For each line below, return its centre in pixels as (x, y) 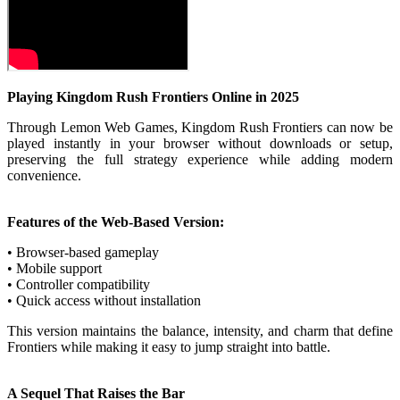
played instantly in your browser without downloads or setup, (200, 144)
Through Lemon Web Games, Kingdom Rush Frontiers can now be (200, 128)
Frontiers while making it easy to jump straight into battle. (169, 347)
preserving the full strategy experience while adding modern (200, 160)
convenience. (44, 176)
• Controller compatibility (79, 285)
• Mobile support (54, 269)
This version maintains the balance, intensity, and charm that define (200, 331)
